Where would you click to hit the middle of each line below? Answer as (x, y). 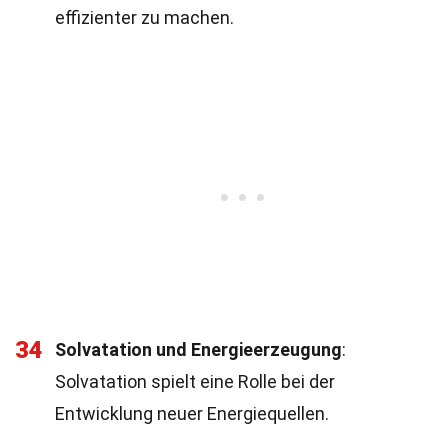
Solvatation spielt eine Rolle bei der (195, 381)
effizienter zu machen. (144, 17)
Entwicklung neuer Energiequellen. (192, 413)
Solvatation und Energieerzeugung (198, 349)
